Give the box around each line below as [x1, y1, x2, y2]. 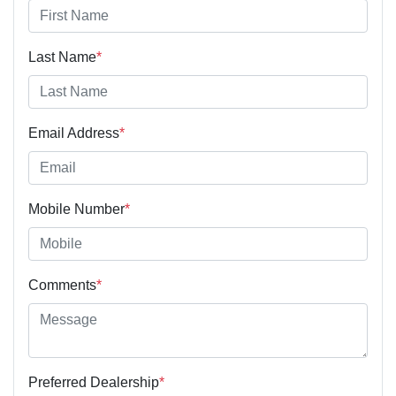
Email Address [28, 125, 119, 141]
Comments [28, 277, 96, 293]
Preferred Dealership [28, 374, 159, 390]
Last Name [28, 49, 96, 65]
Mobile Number [28, 201, 125, 217]
